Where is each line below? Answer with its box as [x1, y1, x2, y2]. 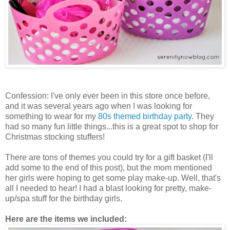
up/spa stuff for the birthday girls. [5, 194, 124, 203]
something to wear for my [5, 111, 98, 121]
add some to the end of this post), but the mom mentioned [5, 163, 212, 172]
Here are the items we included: [5, 214, 127, 223]
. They [191, 111, 214, 121]
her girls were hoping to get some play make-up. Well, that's [5, 173, 221, 182]
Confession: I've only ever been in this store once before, [5, 91, 210, 100]
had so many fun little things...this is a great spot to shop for [5, 122, 218, 131]
